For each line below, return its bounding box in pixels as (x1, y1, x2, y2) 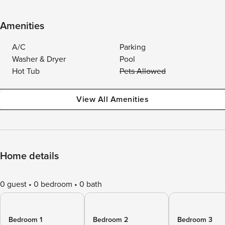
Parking (120, 42, 146, 52)
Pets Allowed (120, 66, 166, 76)
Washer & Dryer (12, 54, 66, 64)
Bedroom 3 (177, 215, 212, 224)
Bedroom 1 (9, 215, 42, 224)
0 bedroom (34, 179, 72, 189)
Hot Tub (12, 66, 40, 76)
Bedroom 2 (93, 215, 128, 224)
